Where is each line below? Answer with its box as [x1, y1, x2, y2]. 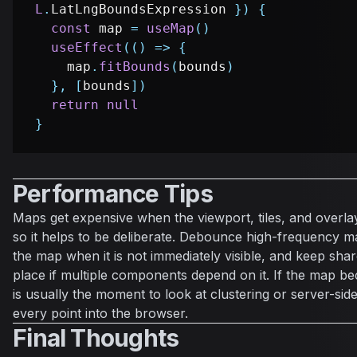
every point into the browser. [13, 305, 188, 322]
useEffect [51, 40, 123, 56]
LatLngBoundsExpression [51, 2, 226, 18]
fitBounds [99, 59, 171, 75]
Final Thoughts [13, 324, 179, 353]
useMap [147, 21, 194, 37]
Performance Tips [13, 179, 213, 209]
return [51, 97, 99, 113]
